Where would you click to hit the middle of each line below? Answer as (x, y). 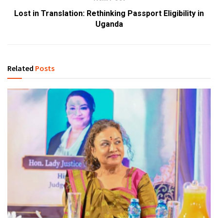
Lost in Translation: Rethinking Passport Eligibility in (109, 13)
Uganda (109, 24)
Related (20, 68)
